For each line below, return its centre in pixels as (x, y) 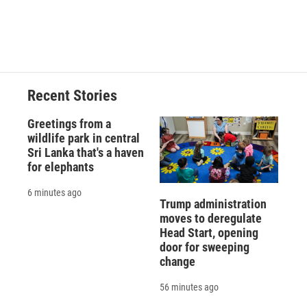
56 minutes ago (189, 287)
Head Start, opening (209, 232)
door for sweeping (204, 247)
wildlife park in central (84, 138)
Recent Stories (72, 96)
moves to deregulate (210, 218)
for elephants (61, 167)
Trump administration (213, 204)
